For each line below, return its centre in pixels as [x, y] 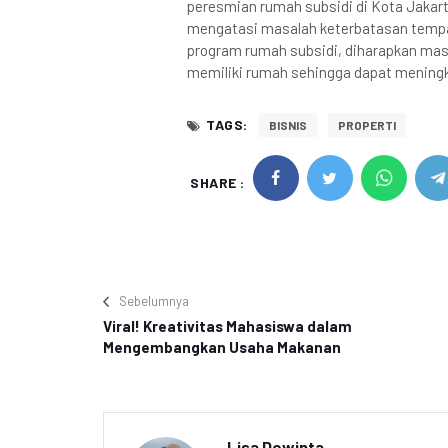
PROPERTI [366, 125]
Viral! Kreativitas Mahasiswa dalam [227, 326]
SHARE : [217, 182]
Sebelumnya [154, 301]
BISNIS [287, 125]
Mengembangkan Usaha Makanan [222, 347]
